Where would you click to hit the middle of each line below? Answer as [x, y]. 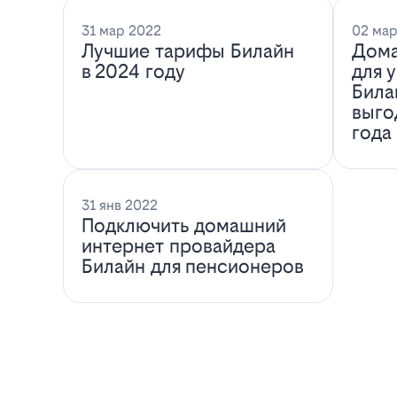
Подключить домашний [183, 226]
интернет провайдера [178, 246]
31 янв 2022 [119, 206]
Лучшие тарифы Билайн [187, 51]
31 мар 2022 [121, 30]
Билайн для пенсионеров [192, 267]
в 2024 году [133, 71]
